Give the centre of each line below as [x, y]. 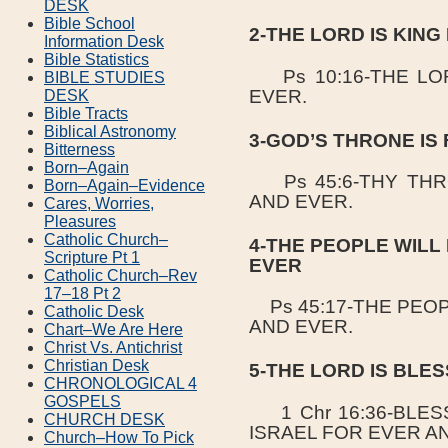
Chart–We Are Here [113, 329]
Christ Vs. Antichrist [113, 347]
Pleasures [80, 221]
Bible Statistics [96, 59]
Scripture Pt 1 [92, 257]
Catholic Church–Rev [120, 275]
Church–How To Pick [119, 437]
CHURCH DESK [104, 419]
